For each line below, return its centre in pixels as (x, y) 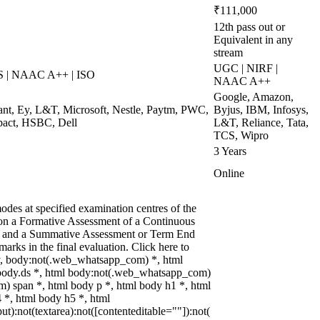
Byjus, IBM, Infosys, (261, 110)
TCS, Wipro (241, 135)
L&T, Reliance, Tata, (261, 122)
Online (229, 173)
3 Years (230, 151)
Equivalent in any (253, 40)
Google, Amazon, (254, 97)
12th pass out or (249, 27)
